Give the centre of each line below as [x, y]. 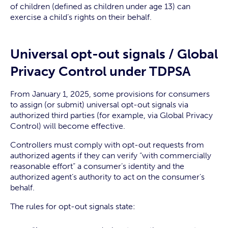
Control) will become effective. [68, 126]
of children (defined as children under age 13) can [100, 6]
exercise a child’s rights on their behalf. [81, 17]
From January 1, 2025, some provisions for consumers [110, 94]
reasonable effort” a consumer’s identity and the [97, 166]
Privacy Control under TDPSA [101, 72]
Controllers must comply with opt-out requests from [107, 145]
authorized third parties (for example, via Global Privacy [111, 115]
